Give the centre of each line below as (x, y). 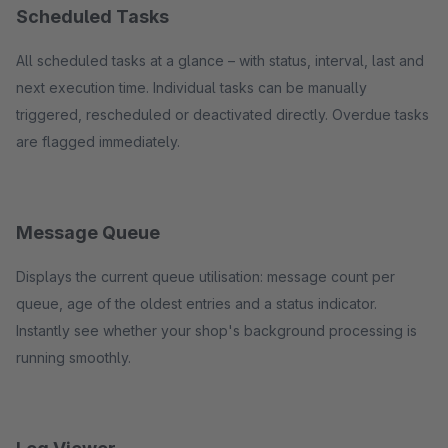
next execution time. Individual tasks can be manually (191, 87)
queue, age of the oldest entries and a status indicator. (196, 303)
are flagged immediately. (98, 141)
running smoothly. (73, 357)
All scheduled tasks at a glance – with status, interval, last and (220, 60)
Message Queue (88, 232)
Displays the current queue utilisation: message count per (205, 276)
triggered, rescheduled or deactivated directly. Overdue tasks (222, 114)
